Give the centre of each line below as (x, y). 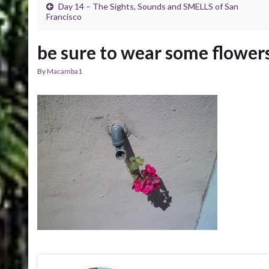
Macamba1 (65, 71)
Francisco (64, 17)
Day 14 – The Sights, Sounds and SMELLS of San (148, 6)
